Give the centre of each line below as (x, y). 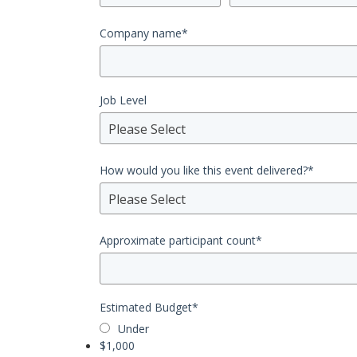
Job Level (123, 100)
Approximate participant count (178, 241)
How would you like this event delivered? (204, 171)
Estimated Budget (146, 308)
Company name (141, 33)
